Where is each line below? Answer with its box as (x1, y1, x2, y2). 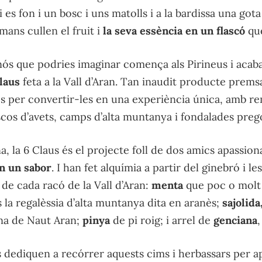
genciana (213, 213, 257, 227)
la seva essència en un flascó (103, 24, 245, 38)
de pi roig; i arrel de (110, 213, 213, 227)
